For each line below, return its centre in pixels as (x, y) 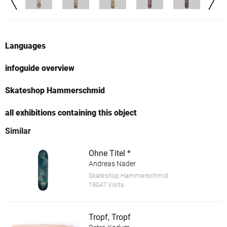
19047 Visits (106, 185)
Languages (25, 46)
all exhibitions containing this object (71, 113)
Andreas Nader (112, 164)
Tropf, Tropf (109, 217)
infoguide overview (40, 68)
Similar (18, 131)
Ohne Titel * (109, 154)
